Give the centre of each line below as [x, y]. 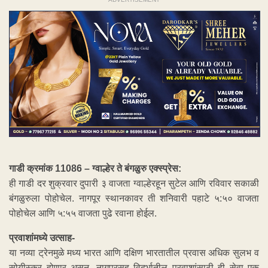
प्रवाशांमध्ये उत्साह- [42, 237]
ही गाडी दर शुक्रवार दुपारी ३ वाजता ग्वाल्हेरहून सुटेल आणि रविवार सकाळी [134, 183]
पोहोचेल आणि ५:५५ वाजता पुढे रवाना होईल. [83, 213]
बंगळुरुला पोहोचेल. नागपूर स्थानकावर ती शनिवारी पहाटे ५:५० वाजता [134, 198]
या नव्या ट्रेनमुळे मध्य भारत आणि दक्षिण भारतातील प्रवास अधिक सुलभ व [134, 252]
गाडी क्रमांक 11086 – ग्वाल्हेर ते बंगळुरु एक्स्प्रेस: [95, 168]
